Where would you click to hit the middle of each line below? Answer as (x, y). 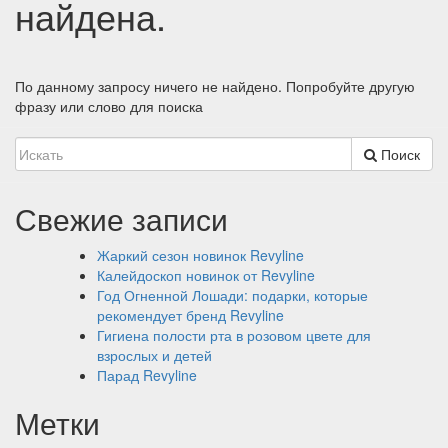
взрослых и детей (154, 354)
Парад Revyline (147, 374)
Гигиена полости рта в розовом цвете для (234, 334)
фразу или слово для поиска (109, 105)
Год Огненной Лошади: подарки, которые (232, 294)
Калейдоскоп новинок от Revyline (206, 274)
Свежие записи (121, 218)
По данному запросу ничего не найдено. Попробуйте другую (215, 85)
